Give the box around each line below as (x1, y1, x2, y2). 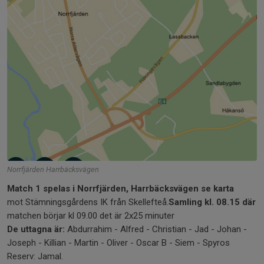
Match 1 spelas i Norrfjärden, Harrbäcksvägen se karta (7, 183, 236, 194)
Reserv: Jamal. (7, 250, 65, 262)
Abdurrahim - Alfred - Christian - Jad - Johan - (65, 223, 247, 235)
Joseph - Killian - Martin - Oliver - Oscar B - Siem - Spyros (7, 237, 230, 248)
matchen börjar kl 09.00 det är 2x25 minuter (7, 210, 174, 221)
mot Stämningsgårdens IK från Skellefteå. (7, 196, 169, 207)
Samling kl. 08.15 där (169, 196, 256, 207)
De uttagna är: (7, 223, 65, 235)
